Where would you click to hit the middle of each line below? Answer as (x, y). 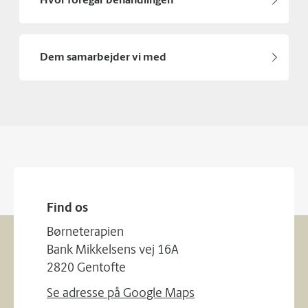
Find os (67, 209)
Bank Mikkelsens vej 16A (113, 251)
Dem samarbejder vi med (103, 58)
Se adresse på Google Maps (121, 294)
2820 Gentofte (86, 268)
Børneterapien (85, 233)
